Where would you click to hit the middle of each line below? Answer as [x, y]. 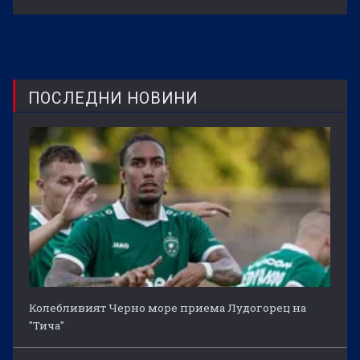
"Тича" [47, 326]
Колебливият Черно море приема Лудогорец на [168, 308]
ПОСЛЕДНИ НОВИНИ [113, 98]
